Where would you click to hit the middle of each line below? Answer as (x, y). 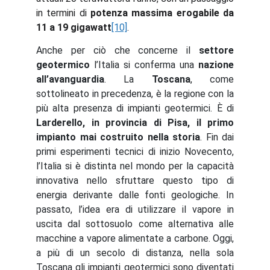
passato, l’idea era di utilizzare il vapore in (135, 209)
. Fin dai (217, 137)
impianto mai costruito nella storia (118, 137)
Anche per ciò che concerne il (118, 50)
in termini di (63, 13)
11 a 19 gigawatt (74, 27)
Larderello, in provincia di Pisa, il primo (135, 123)
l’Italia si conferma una (144, 65)
